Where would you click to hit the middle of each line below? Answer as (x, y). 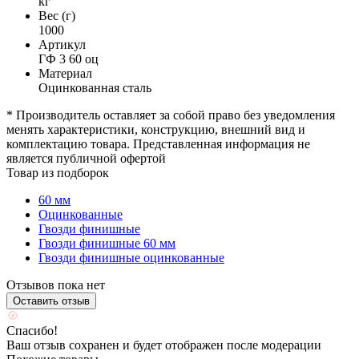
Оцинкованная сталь (95, 87)
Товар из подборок (58, 172)
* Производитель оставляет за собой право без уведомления (171, 115)
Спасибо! (32, 330)
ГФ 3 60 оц (69, 58)
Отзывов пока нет (56, 284)
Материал (65, 73)
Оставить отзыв (51, 301)
